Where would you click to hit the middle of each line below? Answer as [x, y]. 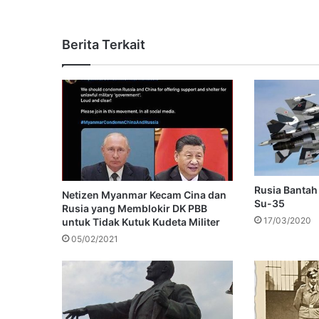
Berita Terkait [104, 44]
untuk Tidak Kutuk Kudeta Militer [141, 221]
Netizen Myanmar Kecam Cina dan [144, 194]
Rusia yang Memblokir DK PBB [135, 208]
